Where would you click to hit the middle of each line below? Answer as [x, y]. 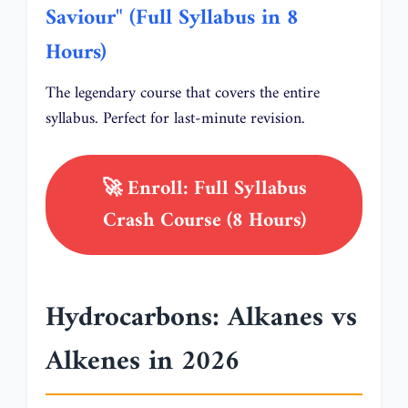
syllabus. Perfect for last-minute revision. [175, 118]
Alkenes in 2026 [143, 362]
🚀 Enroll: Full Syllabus [204, 189]
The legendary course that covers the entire [183, 93]
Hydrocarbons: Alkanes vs [201, 318]
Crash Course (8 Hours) [204, 220]
